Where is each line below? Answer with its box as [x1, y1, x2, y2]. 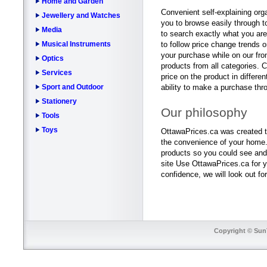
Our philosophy [161, 105, 247, 120]
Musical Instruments [42, 40, 111, 49]
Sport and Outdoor [42, 83, 104, 92]
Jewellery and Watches [42, 11, 120, 20]
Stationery [42, 97, 77, 106]
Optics [42, 54, 64, 63]
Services [42, 69, 72, 77]
